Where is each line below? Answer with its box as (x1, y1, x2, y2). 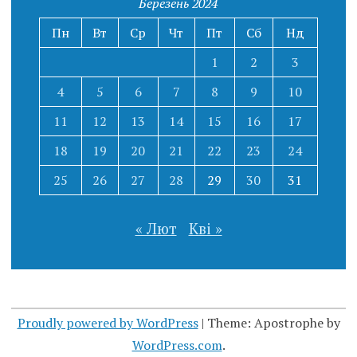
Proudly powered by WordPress (17, 313, 198, 331)
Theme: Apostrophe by (206, 313, 340, 331)
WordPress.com (131, 335, 222, 354)
